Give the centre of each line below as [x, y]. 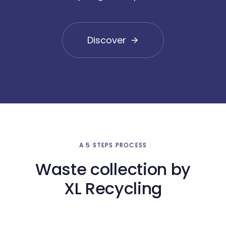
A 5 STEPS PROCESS [113, 145]
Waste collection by [113, 169]
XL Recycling [113, 188]
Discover [106, 40]
